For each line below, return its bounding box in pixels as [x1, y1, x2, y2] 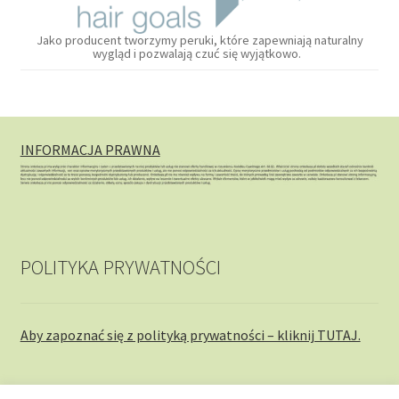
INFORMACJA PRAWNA [20, 141, 160, 159]
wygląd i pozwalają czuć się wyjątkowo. [93, 45, 306, 61]
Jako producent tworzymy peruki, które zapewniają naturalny [36, 31, 363, 48]
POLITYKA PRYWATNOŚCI [20, 254, 221, 280]
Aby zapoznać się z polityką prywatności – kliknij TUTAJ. [20, 325, 361, 344]
